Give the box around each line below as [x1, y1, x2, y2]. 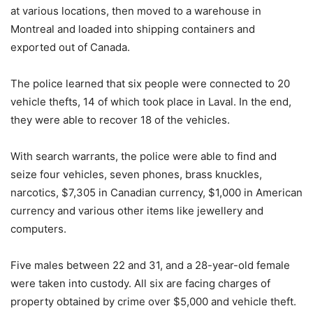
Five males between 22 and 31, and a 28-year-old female [10, 259, 290, 272]
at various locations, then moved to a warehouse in [10, 4, 261, 17]
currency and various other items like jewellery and [10, 204, 263, 217]
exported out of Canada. [10, 41, 130, 54]
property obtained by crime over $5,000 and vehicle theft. [10, 295, 296, 308]
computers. [10, 222, 66, 235]
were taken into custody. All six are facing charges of [10, 277, 270, 290]
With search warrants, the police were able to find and [10, 150, 277, 163]
